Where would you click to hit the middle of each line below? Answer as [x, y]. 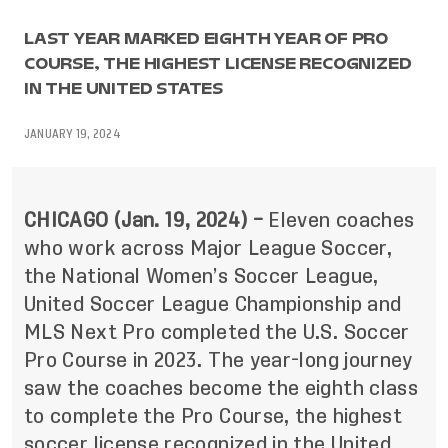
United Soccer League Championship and [213, 304]
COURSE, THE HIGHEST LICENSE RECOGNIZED [218, 63]
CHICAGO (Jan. [95, 220]
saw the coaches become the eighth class [221, 388]
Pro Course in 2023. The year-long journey [218, 360]
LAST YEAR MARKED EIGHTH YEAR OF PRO [206, 38]
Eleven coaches [339, 220]
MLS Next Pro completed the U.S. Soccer [217, 332]
